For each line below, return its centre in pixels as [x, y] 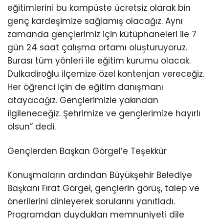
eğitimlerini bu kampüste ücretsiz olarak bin [99, 8]
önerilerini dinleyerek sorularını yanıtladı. [91, 201]
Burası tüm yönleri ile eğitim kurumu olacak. [99, 61]
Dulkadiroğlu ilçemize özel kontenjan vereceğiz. [106, 74]
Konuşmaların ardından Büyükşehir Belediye [100, 175]
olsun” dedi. [32, 127]
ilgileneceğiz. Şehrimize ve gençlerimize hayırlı [104, 114]
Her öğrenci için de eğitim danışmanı [85, 87]
